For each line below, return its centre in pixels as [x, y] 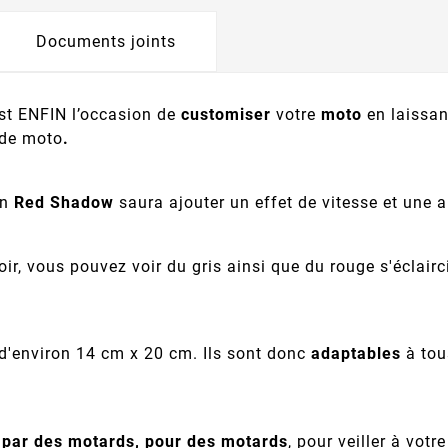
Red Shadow [64, 203]
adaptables [356, 354]
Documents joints [106, 42]
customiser [226, 115]
